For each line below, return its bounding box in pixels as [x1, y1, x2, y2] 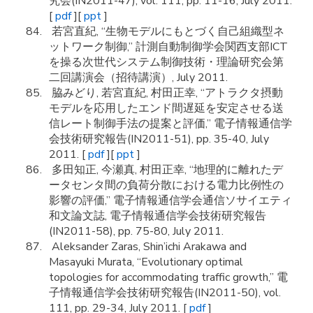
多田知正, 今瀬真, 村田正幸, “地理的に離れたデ [49, 162, 283, 177]
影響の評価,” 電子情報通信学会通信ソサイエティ [49, 193, 292, 208]
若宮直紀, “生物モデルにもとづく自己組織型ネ [49, 24, 284, 39]
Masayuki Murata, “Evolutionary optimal [49, 254, 243, 270]
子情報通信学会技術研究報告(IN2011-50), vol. [49, 285, 281, 300]
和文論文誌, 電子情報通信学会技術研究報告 [49, 208, 266, 224]
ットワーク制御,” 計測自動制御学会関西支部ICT [49, 39, 288, 54]
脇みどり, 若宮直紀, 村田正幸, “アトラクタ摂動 [49, 85, 283, 101]
